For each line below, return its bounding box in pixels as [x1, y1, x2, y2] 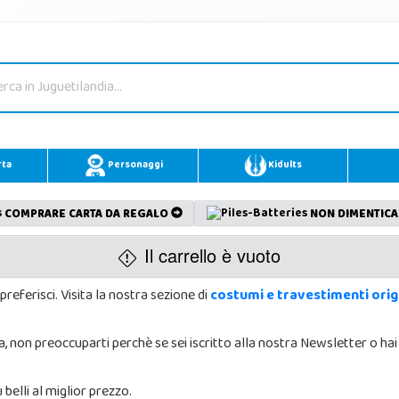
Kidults [265, 156, 302, 175]
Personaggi [105, 156, 163, 175]
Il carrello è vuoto [138, 241, 281, 268]
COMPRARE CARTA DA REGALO [4, 203, 168, 227]
